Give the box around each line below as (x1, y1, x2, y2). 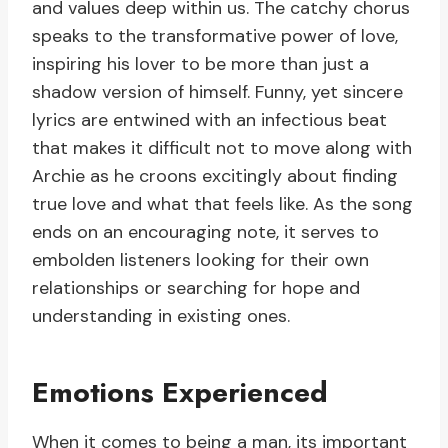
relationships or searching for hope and (32, 276, 360, 301)
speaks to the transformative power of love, (32, 24, 398, 49)
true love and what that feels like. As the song (32, 192, 413, 217)
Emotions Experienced (32, 372, 328, 414)
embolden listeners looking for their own (32, 248, 369, 273)
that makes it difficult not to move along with (32, 136, 412, 161)
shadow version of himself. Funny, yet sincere (32, 80, 403, 105)
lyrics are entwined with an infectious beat (32, 108, 387, 133)
